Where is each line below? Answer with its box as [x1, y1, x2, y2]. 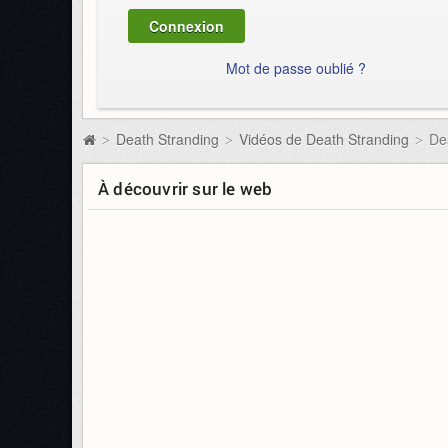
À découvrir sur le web [98, 176, 273, 200]
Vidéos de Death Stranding [239, 128, 409, 149]
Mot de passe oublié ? [225, 57, 366, 78]
